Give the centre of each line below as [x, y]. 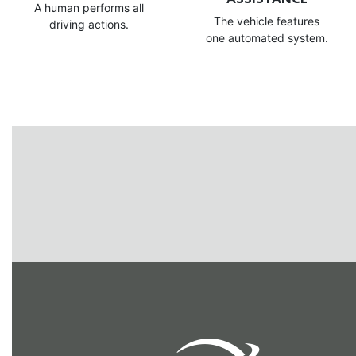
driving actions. [89, 25]
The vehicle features [267, 21]
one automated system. [267, 38]
